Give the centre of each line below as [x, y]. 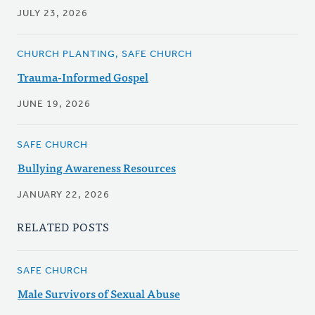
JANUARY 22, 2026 [63, 195]
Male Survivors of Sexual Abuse [99, 294]
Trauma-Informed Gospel [83, 77]
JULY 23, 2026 [52, 14]
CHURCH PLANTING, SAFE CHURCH [105, 55]
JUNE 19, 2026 [54, 105]
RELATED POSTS [63, 227]
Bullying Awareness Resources [97, 168]
